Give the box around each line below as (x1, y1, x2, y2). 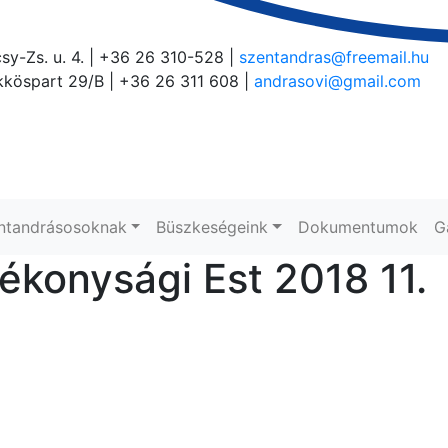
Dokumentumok (297, 216, 418, 237)
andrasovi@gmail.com (254, 71, 421, 92)
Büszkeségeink (156, 216, 269, 237)
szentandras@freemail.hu (239, 47, 429, 68)
